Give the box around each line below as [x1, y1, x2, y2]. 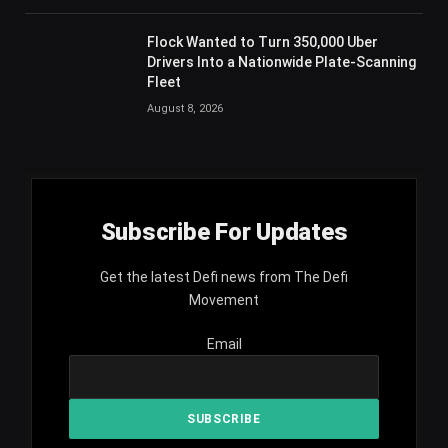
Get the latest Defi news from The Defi [100, 269, 348, 285]
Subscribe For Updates [100, 218, 348, 246]
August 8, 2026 [147, 102, 223, 115]
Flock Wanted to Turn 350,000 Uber [147, 34, 378, 50]
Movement [189, 292, 259, 308]
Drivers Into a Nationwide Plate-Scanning [147, 54, 416, 70]
